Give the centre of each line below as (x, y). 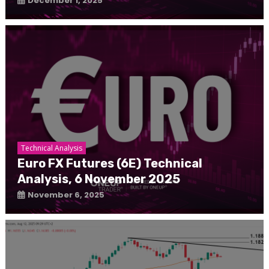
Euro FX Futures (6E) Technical (110, 164)
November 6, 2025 (66, 195)
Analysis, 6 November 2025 (98, 179)
